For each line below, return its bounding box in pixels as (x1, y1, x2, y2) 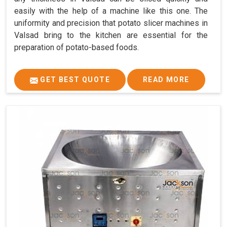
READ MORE (143, 75, 190, 84)
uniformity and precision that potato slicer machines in (14, 18, 208, 28)
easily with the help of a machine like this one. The (14, 6, 208, 16)
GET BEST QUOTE (38, 75, 110, 84)
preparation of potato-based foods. (14, 43, 139, 53)
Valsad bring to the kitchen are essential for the (14, 30, 208, 41)
